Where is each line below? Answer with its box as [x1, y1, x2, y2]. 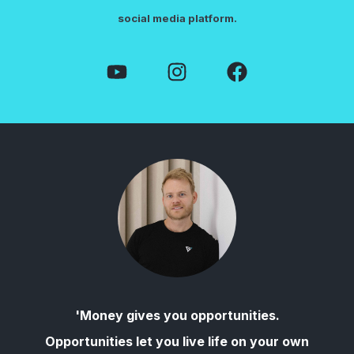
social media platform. [117, 11, 237, 24]
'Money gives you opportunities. [74, 307, 280, 324]
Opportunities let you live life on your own [45, 333, 309, 350]
